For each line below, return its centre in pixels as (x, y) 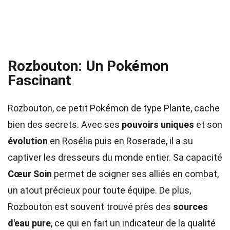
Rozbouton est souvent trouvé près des (90, 207)
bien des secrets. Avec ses (65, 124)
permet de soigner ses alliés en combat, (135, 174)
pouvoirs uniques (158, 124)
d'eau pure (29, 223)
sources (190, 207)
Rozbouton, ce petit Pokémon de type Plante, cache (114, 108)
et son (208, 124)
